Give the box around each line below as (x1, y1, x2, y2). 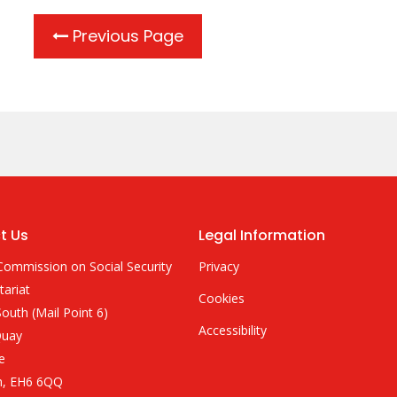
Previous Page (68, 24, 183, 47)
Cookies (198, 289, 245, 307)
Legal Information (198, 224, 325, 245)
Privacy (198, 257, 239, 275)
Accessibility (198, 321, 267, 339)
